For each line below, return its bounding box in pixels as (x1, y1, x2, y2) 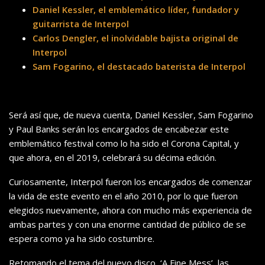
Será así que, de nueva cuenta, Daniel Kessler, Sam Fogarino (9, 109, 253, 121)
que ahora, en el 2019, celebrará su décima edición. (9, 151, 216, 164)
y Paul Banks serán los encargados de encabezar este (9, 123, 229, 135)
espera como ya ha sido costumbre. (9, 232, 154, 245)
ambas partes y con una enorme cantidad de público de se (9, 218, 246, 231)
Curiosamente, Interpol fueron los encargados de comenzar (9, 176, 252, 188)
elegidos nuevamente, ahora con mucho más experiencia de (9, 204, 252, 216)
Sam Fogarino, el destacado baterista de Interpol (33, 60, 245, 73)
